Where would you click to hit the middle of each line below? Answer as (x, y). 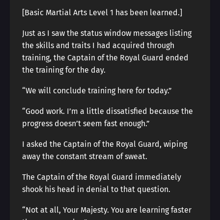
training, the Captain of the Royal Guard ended (105, 58)
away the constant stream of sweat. (85, 156)
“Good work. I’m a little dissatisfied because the (108, 111)
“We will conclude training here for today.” (97, 91)
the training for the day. (64, 70)
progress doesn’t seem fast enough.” (86, 124)
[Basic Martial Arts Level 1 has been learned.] (102, 13)
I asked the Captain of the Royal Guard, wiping (105, 144)
